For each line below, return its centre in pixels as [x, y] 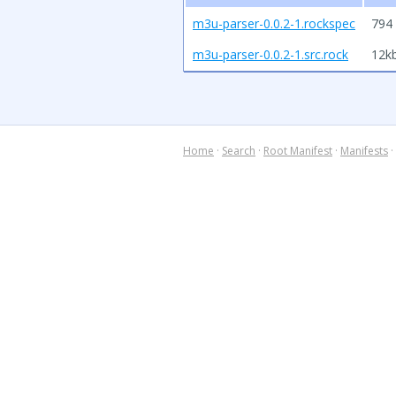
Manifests [364, 151]
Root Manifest [298, 151]
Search [239, 151]
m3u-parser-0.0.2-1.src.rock [270, 54]
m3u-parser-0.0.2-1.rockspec [274, 23]
